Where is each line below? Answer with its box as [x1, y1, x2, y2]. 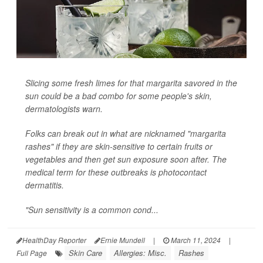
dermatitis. [25, 178, 64, 191]
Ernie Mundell [100, 234, 145, 245]
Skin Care [69, 247, 102, 258]
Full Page [16, 247, 47, 258]
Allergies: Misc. [114, 247, 167, 258]
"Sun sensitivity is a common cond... [25, 203, 159, 215]
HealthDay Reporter [22, 234, 86, 245]
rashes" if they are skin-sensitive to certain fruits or [25, 140, 213, 152]
